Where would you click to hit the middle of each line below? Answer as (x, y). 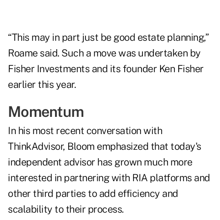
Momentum (46, 112)
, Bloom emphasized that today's (132, 147)
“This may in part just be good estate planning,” (108, 38)
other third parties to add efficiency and (93, 194)
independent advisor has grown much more (100, 162)
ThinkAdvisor (35, 147)
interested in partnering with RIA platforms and (109, 178)
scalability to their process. (66, 209)
